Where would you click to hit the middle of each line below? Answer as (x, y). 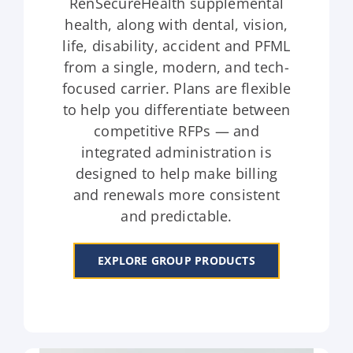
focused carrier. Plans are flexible (176, 88)
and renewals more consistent (176, 194)
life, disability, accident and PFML (176, 45)
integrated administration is (176, 152)
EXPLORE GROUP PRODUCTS (176, 260)
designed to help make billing (176, 173)
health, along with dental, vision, (176, 24)
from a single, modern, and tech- (176, 67)
